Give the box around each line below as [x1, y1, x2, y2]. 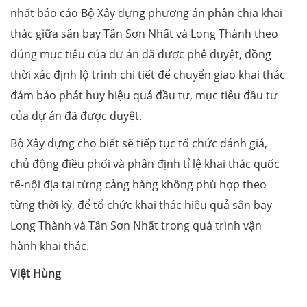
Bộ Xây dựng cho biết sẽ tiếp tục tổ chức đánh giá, [10, 136, 267, 151]
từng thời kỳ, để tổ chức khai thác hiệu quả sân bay [10, 197, 272, 213]
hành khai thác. [10, 238, 89, 254]
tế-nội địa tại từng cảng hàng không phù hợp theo [10, 177, 267, 193]
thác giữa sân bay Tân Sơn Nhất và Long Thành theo [10, 26, 278, 42]
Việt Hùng [10, 266, 61, 282]
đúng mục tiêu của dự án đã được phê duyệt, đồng [10, 47, 271, 62]
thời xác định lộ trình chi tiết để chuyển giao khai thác [10, 67, 285, 83]
